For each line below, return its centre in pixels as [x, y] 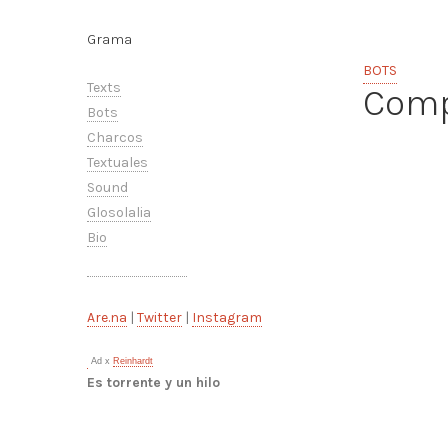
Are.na [107, 317]
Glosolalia [119, 212]
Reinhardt [133, 361]
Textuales [117, 162]
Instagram [227, 317]
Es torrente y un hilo [153, 382]
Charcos [115, 137]
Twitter [159, 317]
